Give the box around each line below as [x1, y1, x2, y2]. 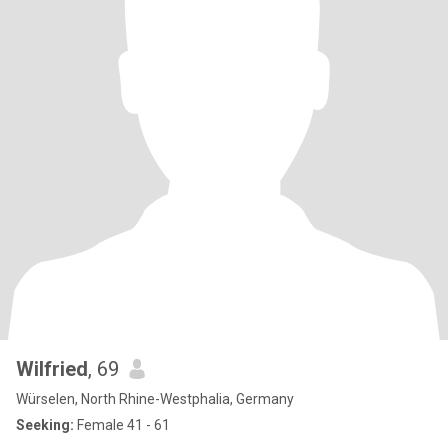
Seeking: [16, 417, 74, 433]
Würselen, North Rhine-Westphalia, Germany [16, 391, 294, 407]
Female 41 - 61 [74, 417, 170, 433]
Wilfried [16, 357, 88, 381]
